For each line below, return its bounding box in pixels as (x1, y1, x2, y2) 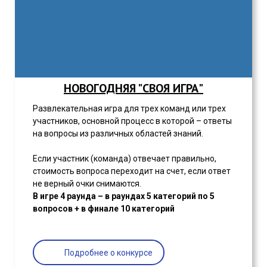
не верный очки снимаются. (33, 179, 141, 189)
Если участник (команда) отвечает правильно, (33, 154, 216, 164)
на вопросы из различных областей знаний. (33, 129, 203, 139)
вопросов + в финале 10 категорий (33, 204, 175, 214)
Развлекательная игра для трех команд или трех (33, 104, 226, 114)
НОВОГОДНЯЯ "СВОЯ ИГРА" (64, 80, 203, 97)
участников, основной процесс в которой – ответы (33, 116, 232, 126)
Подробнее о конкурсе (64, 247, 153, 257)
